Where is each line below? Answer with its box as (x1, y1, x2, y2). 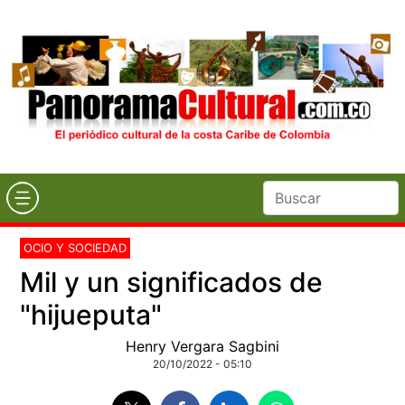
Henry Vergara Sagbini (126, 336, 279, 355)
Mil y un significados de (20, 265, 324, 298)
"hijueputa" (20, 297, 163, 331)
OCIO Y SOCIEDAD (24, 240, 127, 255)
